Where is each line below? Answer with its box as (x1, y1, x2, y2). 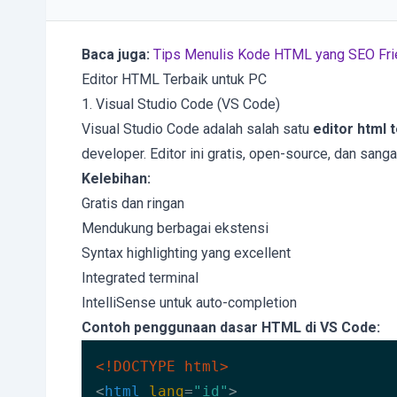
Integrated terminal (82, 269, 198, 286)
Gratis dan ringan (82, 195, 184, 212)
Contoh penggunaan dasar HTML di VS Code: (82, 319, 380, 336)
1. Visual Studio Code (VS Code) (82, 96, 280, 113)
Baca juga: (82, 46, 150, 63)
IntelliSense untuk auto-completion (82, 294, 297, 311)
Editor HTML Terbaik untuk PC (82, 71, 267, 88)
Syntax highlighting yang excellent (82, 245, 291, 261)
